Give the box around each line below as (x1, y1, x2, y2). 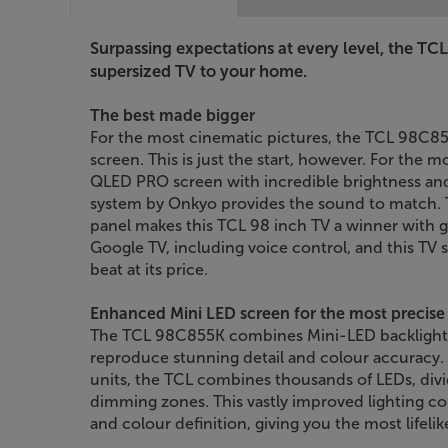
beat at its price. (90, 259, 208, 279)
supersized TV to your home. (90, 60, 307, 81)
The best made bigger (90, 105, 255, 125)
